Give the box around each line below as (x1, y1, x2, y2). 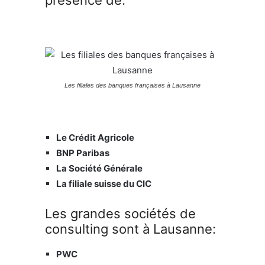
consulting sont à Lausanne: (45, 221, 216, 237)
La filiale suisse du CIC (56, 177, 151, 189)
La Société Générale (56, 162, 143, 174)
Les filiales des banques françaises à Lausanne (64, 81, 201, 89)
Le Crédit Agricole (56, 131, 134, 143)
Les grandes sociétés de (45, 205, 196, 221)
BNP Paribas (56, 147, 109, 159)
